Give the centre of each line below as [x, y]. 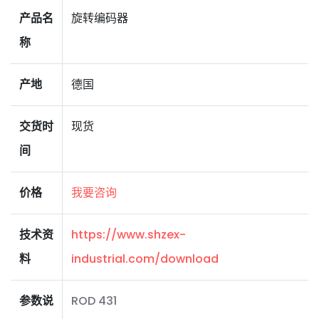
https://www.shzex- [129, 235]
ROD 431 [94, 301]
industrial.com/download [145, 259]
